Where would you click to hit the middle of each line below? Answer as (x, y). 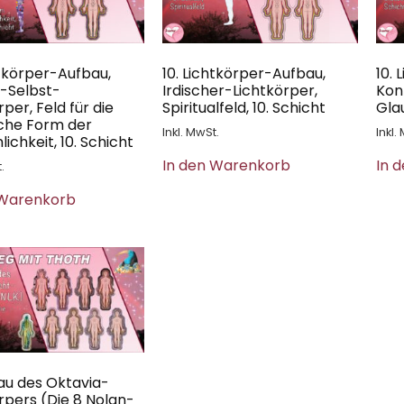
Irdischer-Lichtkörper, (239, 91)
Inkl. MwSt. (190, 133)
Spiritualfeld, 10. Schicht (243, 108)
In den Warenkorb (226, 166)
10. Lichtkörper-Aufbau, (243, 74)
